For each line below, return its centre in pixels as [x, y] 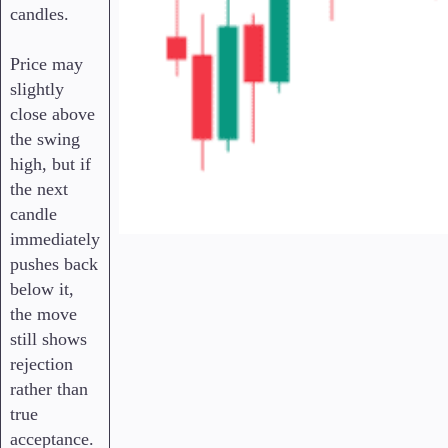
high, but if [50, 164]
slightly [37, 89]
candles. [39, 14]
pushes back [54, 264]
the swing [45, 139]
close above [52, 114]
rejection [41, 364]
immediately [55, 239]
